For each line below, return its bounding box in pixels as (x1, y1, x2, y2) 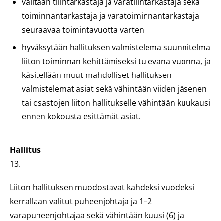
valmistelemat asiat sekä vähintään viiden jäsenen (22, 83, 207, 94)
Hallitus (10, 145, 41, 155)
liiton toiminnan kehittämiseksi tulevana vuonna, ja (22, 56, 211, 67)
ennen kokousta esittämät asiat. (22, 111, 141, 122)
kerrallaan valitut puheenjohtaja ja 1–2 (10, 196, 152, 207)
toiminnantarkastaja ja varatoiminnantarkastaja (22, 10, 199, 21)
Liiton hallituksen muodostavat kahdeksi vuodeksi (10, 182, 194, 193)
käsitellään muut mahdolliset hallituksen (22, 70, 172, 80)
